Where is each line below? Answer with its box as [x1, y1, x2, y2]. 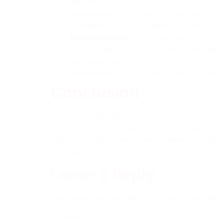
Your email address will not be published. [51, 192, 205, 203]
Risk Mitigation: [70, 33, 132, 43]
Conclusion [51, 83, 139, 103]
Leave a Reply [51, 164, 155, 184]
